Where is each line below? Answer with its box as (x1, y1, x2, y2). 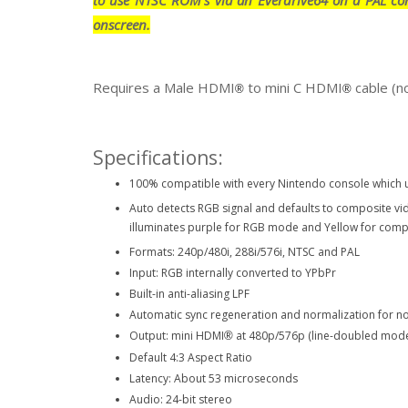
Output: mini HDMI (129, 327, 224, 343)
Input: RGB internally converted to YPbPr (129, 264, 336, 280)
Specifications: (93, 144, 223, 170)
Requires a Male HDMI (93, 77, 235, 97)
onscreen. (93, 15, 150, 34)
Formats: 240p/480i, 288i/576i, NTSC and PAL (129, 243, 360, 260)
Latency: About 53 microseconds (129, 370, 298, 386)
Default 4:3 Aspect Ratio (129, 349, 252, 365)
